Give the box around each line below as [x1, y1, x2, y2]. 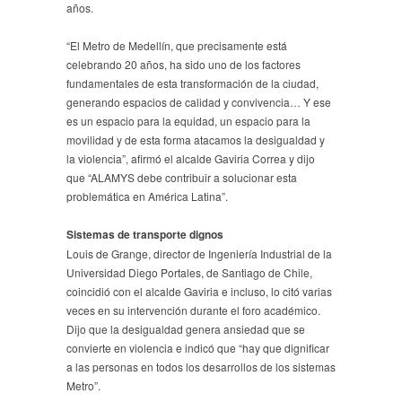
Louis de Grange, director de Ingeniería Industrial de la [66, 245, 332, 261]
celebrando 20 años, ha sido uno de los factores [66, 56, 301, 72]
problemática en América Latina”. [66, 188, 228, 204]
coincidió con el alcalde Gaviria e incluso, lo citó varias [66, 283, 332, 299]
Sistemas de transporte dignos [66, 225, 223, 242]
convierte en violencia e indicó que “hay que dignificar [66, 339, 329, 355]
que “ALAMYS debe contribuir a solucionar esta [66, 169, 297, 185]
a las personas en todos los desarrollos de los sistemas [66, 358, 336, 374]
